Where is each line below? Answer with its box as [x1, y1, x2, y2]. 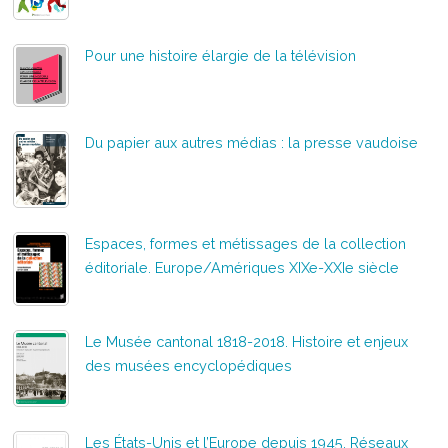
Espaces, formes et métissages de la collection [85, 234, 407, 252]
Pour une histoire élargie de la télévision [85, 46, 357, 64]
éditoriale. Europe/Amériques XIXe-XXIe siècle [85, 258, 400, 276]
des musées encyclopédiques [85, 356, 293, 374]
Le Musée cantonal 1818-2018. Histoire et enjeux [85, 332, 409, 350]
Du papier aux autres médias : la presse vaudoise [85, 133, 419, 151]
